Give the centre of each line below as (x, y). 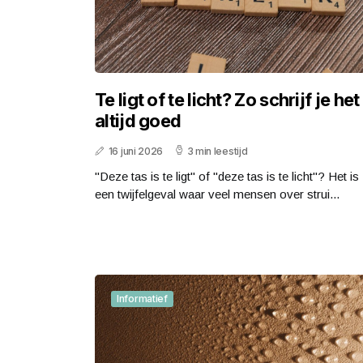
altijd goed (138, 120)
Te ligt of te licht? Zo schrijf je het (227, 99)
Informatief (142, 298)
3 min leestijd (217, 151)
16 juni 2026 (136, 151)
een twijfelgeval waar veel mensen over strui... (217, 194)
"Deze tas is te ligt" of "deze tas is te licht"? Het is (227, 176)
